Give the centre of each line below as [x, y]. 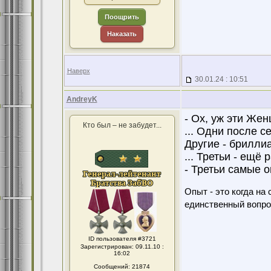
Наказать [122, 34]
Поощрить [122, 17]
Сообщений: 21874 [122, 266]
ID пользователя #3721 [122, 239]
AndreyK [82, 99]
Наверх [78, 71]
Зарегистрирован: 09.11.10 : [122, 247]
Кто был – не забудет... [122, 125]
